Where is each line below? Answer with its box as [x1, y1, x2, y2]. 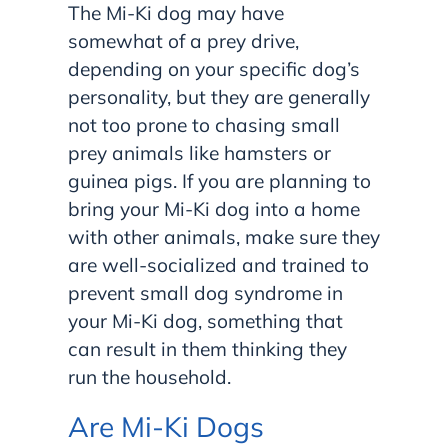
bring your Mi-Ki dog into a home [68, 196, 360, 221]
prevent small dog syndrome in [68, 280, 343, 305]
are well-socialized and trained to [68, 252, 369, 277]
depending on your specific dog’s [68, 56, 360, 81]
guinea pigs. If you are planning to [68, 168, 371, 193]
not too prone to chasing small [68, 112, 340, 137]
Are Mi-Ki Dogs [68, 408, 264, 444]
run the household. [68, 364, 231, 389]
